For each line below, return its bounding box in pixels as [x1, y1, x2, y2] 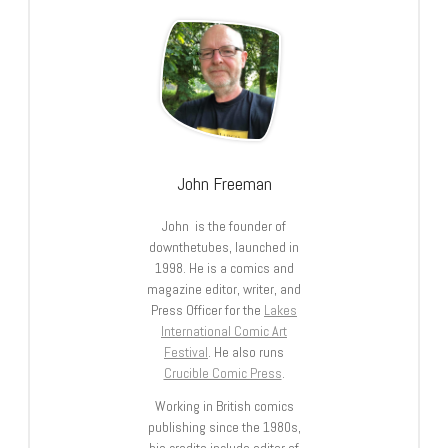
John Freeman [176, 171, 272, 195]
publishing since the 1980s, [147, 417, 301, 436]
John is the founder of [162, 216, 286, 235]
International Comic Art [161, 321, 287, 340]
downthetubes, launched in [149, 237, 299, 256]
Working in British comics [154, 396, 294, 415]
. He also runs [208, 342, 284, 361]
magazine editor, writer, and [147, 279, 301, 298]
